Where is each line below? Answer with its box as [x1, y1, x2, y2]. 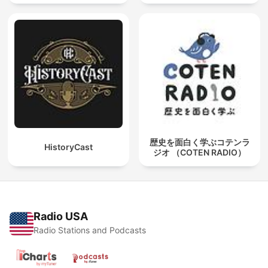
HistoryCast [44, 142, 93, 153]
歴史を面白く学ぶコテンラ [149, 136, 250, 147]
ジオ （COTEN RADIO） [153, 147, 246, 157]
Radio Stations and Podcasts [33, 225, 146, 236]
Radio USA [33, 210, 88, 223]
